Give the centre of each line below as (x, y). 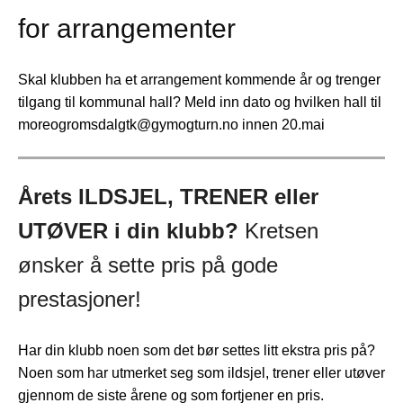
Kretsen (282, 231)
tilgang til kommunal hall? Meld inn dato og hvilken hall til (200, 102)
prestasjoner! (80, 299)
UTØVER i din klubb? (131, 231)
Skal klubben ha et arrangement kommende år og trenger (199, 80)
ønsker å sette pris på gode (148, 265)
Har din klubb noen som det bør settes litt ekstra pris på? (197, 351)
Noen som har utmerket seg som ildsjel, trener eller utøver (201, 373)
